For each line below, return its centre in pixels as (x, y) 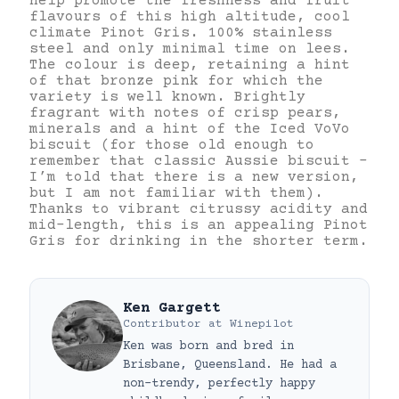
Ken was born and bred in (208, 346)
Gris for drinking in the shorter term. (199, 241)
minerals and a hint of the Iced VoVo (190, 129)
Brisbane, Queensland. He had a (230, 365)
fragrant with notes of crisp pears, (185, 113)
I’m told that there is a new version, (194, 177)
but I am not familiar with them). (176, 193)
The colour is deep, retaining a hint (190, 65)
